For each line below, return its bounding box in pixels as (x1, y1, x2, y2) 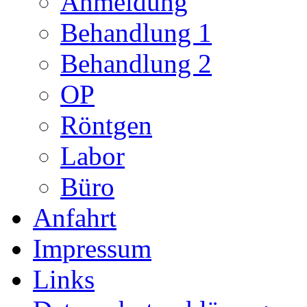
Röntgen (60, 110, 152, 140)
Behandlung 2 (60, 48, 212, 78)
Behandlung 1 (60, 17, 212, 47)
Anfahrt (33, 202, 116, 232)
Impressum (33, 233, 151, 263)
